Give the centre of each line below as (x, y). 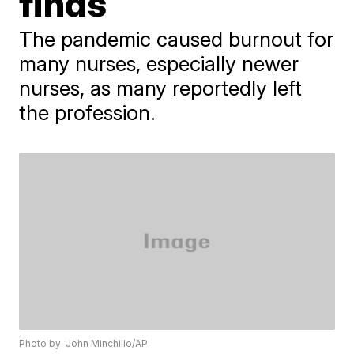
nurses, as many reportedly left (161, 88)
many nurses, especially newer (159, 63)
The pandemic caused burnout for (177, 39)
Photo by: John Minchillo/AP (84, 344)
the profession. (88, 112)
